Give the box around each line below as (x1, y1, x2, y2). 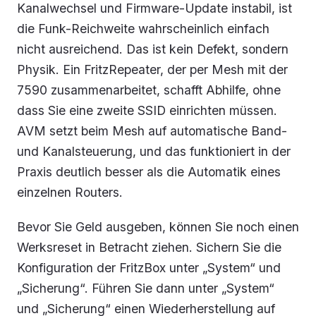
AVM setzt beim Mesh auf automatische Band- (17, 123, 287, 138)
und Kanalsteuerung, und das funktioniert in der (17, 143, 291, 159)
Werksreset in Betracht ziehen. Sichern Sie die (17, 239, 281, 255)
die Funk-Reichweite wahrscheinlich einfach (17, 20, 269, 36)
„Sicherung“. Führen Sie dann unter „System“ (17, 280, 274, 296)
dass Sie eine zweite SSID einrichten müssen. (17, 102, 277, 118)
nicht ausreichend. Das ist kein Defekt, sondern (17, 41, 288, 56)
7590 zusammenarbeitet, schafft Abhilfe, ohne (17, 82, 281, 97)
